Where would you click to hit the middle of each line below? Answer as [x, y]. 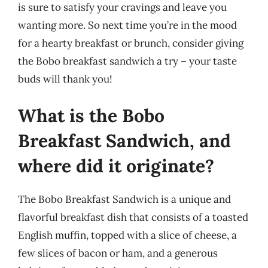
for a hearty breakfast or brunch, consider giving [131, 43]
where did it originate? [116, 166]
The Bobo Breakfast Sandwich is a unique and [124, 199]
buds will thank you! [65, 79]
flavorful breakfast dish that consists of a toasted [133, 217]
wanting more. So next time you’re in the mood [127, 25]
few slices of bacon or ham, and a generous [118, 253]
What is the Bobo [91, 115]
